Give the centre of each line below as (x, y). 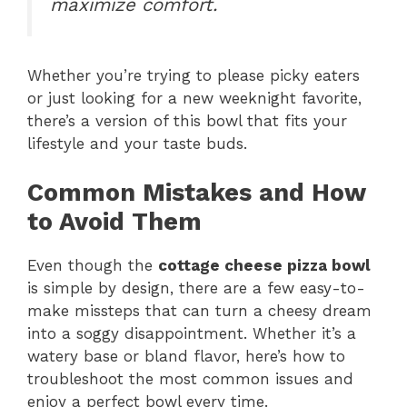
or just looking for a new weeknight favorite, (194, 98)
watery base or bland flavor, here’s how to (186, 357)
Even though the (93, 266)
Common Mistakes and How (196, 193)
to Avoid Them (114, 222)
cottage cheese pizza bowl (264, 266)
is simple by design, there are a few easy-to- (196, 288)
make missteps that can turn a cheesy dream (199, 311)
